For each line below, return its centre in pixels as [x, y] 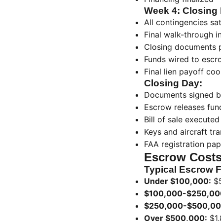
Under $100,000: [178, 181]
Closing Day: [173, 83]
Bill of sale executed [182, 119]
